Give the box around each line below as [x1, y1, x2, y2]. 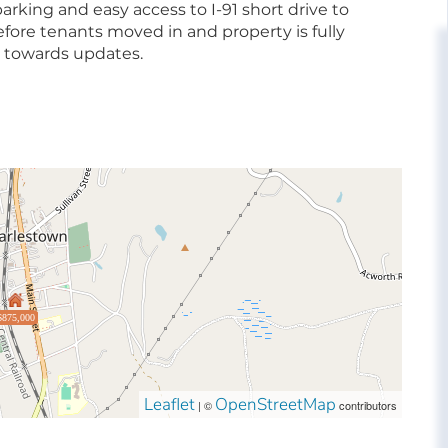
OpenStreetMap [215, 392, 337, 416]
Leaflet [144, 392, 196, 416]
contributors [336, 396, 398, 413]
